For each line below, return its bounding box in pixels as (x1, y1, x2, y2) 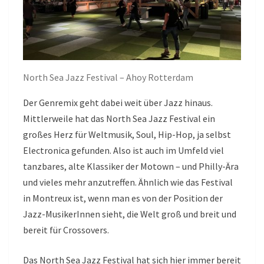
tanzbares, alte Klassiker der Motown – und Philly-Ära (23, 160, 239, 173)
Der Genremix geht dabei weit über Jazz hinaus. (23, 97, 213, 109)
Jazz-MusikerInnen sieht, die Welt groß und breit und (23, 208, 236, 220)
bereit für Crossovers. (23, 224, 111, 236)
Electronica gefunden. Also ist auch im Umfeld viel (23, 144, 224, 157)
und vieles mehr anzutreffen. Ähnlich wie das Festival (23, 176, 233, 189)
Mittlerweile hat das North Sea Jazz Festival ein (23, 113, 215, 125)
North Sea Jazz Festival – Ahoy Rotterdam (23, 71, 193, 84)
